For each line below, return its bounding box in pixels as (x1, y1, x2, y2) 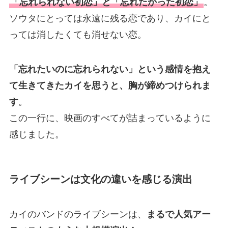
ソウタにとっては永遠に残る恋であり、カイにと (9, 13, 211, 23)
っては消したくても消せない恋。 (9, 29, 147, 40)
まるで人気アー (146, 209, 211, 220)
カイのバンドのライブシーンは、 (9, 209, 147, 220)
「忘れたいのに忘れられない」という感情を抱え (9, 64, 211, 74)
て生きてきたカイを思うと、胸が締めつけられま (9, 80, 211, 91)
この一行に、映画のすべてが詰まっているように (9, 112, 211, 123)
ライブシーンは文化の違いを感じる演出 (9, 173, 192, 185)
